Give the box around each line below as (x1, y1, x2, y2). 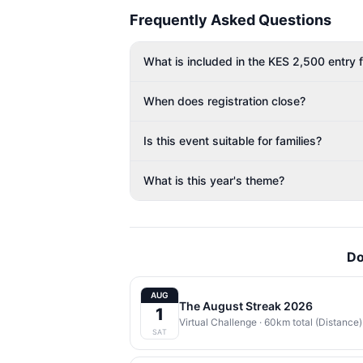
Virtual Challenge (179, 315, 257, 328)
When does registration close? (143, 94, 305, 108)
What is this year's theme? (143, 173, 284, 187)
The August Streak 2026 (179, 298, 313, 313)
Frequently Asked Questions (130, 11, 331, 28)
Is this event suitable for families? (143, 134, 322, 147)
